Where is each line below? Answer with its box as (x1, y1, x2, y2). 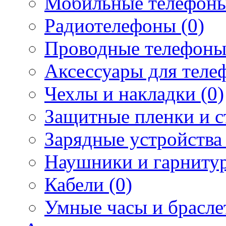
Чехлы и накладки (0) (44, 82, 224, 104)
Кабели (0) (44, 173, 132, 195)
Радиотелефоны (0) (44, 14, 204, 36)
